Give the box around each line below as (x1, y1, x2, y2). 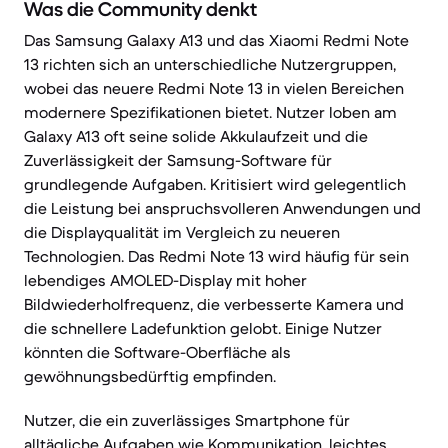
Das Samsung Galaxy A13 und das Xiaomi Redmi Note (24, 30, 409, 50)
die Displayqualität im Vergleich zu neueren (24, 222, 340, 242)
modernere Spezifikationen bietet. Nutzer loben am (24, 102, 397, 122)
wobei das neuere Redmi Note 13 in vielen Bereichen (24, 78, 404, 98)
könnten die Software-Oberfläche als (24, 342, 291, 362)
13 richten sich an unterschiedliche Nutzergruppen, (24, 54, 396, 74)
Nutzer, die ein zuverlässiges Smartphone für (24, 410, 350, 430)
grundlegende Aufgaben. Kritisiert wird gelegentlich (24, 174, 406, 194)
